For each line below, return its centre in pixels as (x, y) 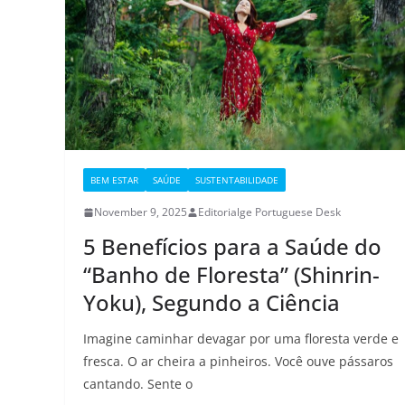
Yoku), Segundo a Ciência (212, 303)
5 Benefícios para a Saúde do (232, 247)
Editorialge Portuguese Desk (269, 212)
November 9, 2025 (141, 212)
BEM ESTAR (114, 180)
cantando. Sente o (138, 384)
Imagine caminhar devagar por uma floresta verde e (241, 339)
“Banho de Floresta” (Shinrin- (231, 275)
